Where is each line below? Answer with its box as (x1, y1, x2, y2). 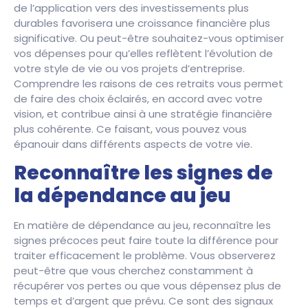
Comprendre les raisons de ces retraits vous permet (14, 76, 283, 91)
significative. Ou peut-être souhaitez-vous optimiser (14, 31, 284, 46)
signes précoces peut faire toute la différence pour (14, 233, 278, 248)
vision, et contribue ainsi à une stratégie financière (14, 107, 272, 122)
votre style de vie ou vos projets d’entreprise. (14, 61, 245, 76)
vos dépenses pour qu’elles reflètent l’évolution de (14, 46, 273, 61)
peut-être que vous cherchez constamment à (14, 263, 253, 278)
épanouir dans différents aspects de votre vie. (14, 137, 252, 152)
